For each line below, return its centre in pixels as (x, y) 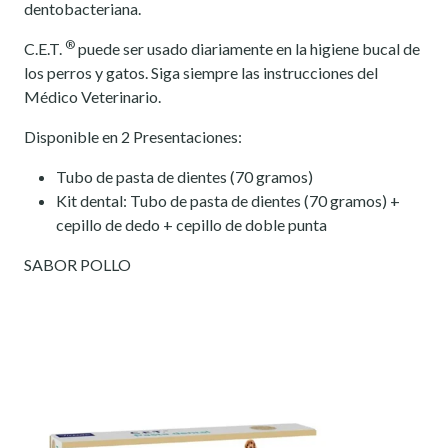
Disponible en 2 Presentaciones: (133, 137)
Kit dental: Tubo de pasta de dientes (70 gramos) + (228, 201)
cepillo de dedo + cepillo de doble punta (191, 225)
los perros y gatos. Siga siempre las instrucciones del (201, 73)
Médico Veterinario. (92, 97)
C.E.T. (44, 49)
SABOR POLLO (77, 265)
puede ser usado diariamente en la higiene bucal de (247, 49)
